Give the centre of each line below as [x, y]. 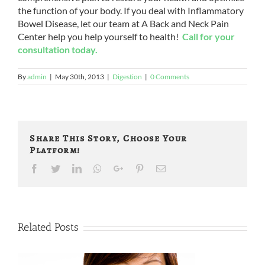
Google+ [139, 168]
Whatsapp [120, 168]
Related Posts [48, 227]
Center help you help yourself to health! [100, 36]
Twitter [73, 168]
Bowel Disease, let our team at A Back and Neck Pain [123, 23]
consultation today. [58, 49]
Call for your [209, 36]
